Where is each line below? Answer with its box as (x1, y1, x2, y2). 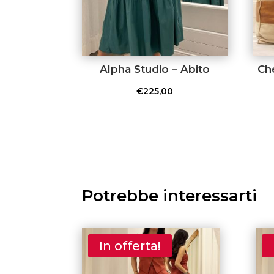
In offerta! (99, 238, 161, 253)
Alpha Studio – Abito (100, 63, 210, 76)
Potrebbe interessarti (82, 186, 257, 206)
